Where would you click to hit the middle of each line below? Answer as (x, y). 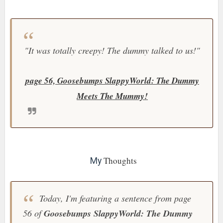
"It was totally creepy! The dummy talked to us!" (112, 51)
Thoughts (119, 161)
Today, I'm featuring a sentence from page (114, 198)
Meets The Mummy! (112, 96)
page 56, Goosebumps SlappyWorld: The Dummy (112, 81)
